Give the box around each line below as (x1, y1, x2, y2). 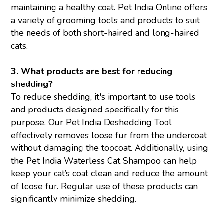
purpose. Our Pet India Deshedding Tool (11, 116, 172, 129)
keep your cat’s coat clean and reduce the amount (11, 167, 208, 180)
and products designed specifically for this (11, 104, 179, 116)
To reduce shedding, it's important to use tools (11, 91, 196, 103)
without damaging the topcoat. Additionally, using (11, 142, 209, 154)
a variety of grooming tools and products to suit (11, 14, 200, 27)
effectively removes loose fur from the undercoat (11, 129, 207, 141)
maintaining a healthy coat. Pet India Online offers (11, 1, 208, 14)
